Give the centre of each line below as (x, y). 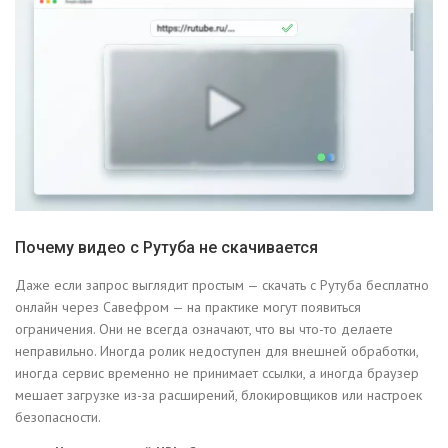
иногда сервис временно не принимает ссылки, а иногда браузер (217, 373)
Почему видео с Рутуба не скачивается (166, 248)
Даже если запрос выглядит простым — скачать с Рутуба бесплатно (222, 285)
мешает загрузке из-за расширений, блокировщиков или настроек (218, 395)
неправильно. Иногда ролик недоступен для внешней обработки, (216, 351)
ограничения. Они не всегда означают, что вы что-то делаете (204, 329)
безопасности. (58, 417)
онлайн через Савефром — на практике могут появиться (188, 307)
